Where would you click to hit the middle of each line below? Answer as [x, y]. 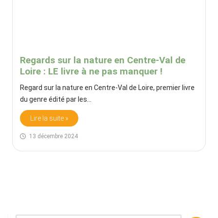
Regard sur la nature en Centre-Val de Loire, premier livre [107, 87]
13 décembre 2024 [54, 136]
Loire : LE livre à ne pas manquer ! [91, 71]
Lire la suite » [49, 118]
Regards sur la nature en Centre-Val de [103, 60]
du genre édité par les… [56, 99]
